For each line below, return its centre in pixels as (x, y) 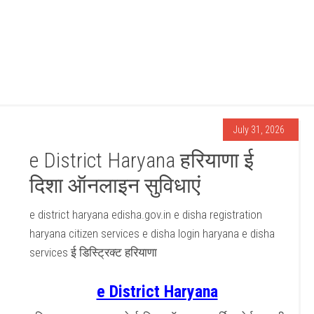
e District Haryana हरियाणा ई (142, 160)
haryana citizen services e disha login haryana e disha (152, 233)
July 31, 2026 (259, 130)
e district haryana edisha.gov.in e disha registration (146, 214)
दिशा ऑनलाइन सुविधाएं (115, 185)
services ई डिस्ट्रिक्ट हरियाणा (94, 252)
